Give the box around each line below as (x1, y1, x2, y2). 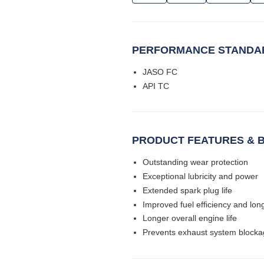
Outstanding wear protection (143, 157, 248, 167)
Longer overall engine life (143, 213, 237, 223)
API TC (143, 81, 169, 91)
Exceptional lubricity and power (143, 171, 258, 181)
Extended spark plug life (143, 185, 232, 195)
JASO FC (143, 67, 177, 77)
